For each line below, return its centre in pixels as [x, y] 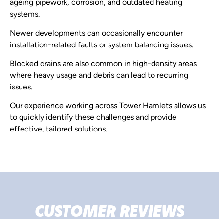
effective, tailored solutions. [58, 130]
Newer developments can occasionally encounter [96, 33]
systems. [25, 15]
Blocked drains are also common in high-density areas [103, 64]
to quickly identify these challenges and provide [93, 118]
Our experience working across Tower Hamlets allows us [108, 106]
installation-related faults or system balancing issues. [101, 45]
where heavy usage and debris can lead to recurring [99, 76]
